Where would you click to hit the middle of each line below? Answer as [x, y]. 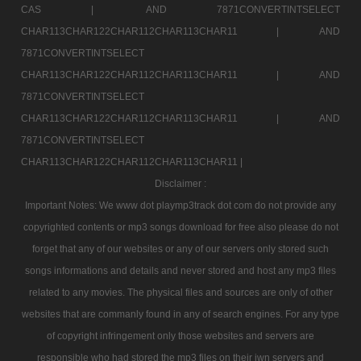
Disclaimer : [180, 183]
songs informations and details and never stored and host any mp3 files [180, 270]
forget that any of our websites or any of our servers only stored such [180, 249]
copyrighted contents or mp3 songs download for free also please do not [180, 227]
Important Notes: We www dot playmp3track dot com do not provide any [180, 205]
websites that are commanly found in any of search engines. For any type [180, 314]
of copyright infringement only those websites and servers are [180, 336]
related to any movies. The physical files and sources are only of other [180, 292]
